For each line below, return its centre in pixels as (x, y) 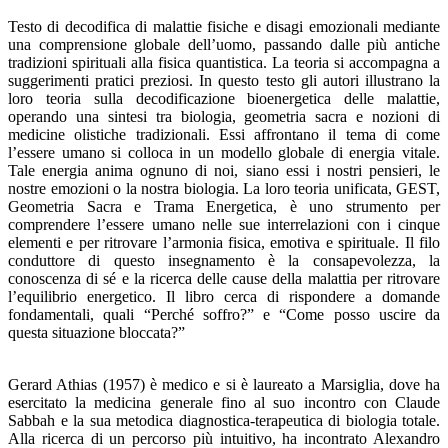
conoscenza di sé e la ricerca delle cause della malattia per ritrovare (224, 279)
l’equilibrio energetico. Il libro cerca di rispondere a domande (224, 297)
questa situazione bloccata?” (96, 333)
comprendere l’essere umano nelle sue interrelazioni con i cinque (224, 225)
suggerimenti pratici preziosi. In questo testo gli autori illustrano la (224, 81)
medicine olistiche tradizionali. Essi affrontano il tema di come (224, 135)
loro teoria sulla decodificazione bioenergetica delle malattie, (224, 99)
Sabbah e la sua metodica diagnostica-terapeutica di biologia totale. (224, 421)
